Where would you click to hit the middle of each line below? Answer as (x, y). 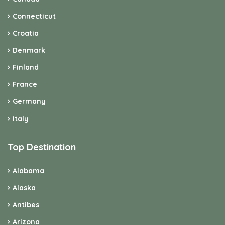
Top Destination (42, 147)
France (25, 85)
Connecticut (34, 16)
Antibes (26, 205)
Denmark (29, 50)
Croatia (26, 33)
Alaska (24, 188)
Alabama (28, 171)
